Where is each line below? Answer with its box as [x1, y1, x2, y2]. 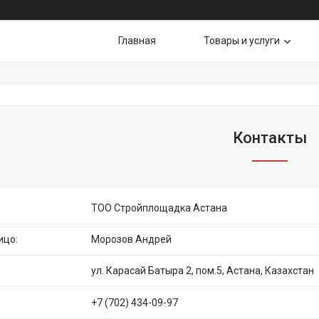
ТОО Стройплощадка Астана [91, 202, 227, 214]
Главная [118, 35, 156, 46]
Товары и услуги [204, 35, 280, 46]
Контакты [233, 129, 307, 147]
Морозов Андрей [91, 234, 172, 245]
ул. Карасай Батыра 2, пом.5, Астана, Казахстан [91, 265, 314, 276]
